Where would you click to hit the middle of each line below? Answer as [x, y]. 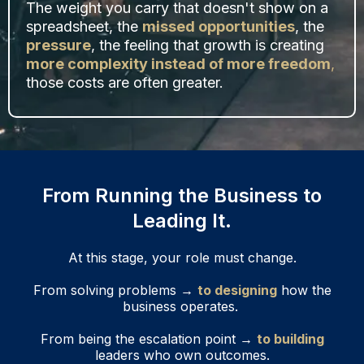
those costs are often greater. [125, 83]
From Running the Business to [182, 196]
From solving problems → [115, 290]
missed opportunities [219, 27]
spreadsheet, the [84, 27]
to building [290, 339]
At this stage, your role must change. [182, 258]
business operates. [182, 307]
